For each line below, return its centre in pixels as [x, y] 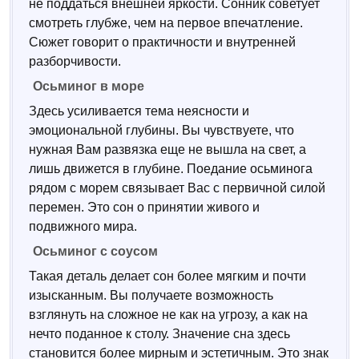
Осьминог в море [89, 86]
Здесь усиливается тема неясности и [139, 111]
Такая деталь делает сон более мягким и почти [167, 276]
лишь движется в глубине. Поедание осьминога [171, 169]
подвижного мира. [83, 226]
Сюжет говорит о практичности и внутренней [162, 42]
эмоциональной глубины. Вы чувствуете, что [161, 130]
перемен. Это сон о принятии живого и [144, 207]
